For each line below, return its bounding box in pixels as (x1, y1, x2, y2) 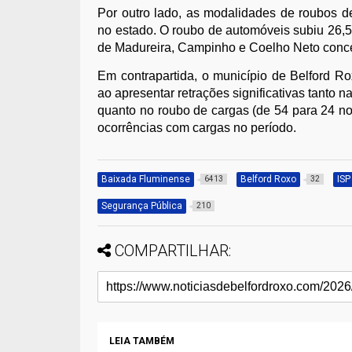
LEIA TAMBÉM (109, 335, 175, 346)
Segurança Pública (101, 200, 183, 211)
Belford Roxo (240, 173, 297, 185)
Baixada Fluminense (101, 173, 191, 185)
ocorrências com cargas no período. (97, 120, 297, 134)
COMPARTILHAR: (115, 240, 232, 260)
